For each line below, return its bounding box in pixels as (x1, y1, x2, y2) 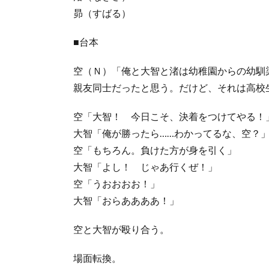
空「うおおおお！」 (73, 177, 160, 189)
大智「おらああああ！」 (73, 194, 179, 206)
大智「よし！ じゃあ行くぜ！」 (73, 160, 217, 172)
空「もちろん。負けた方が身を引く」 (73, 144, 237, 156)
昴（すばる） (73, 7, 131, 19)
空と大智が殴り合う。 (73, 223, 169, 235)
